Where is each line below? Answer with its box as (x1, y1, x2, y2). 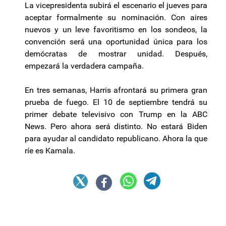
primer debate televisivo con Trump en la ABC (25, 109, 207, 120)
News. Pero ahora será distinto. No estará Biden (25, 122, 207, 132)
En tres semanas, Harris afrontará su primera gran (25, 85, 207, 95)
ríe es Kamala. (25, 146, 75, 156)
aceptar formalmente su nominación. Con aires (25, 13, 207, 23)
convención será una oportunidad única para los (25, 37, 207, 47)
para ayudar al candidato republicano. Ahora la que (25, 134, 207, 144)
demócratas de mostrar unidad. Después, (25, 49, 207, 59)
